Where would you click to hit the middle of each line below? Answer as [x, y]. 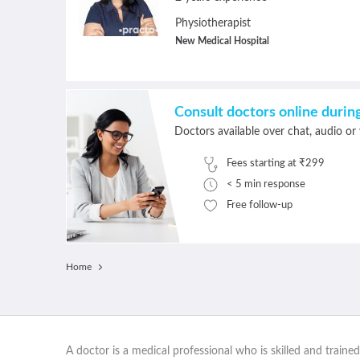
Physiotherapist [213, 23]
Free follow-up [260, 205]
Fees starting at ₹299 [276, 164]
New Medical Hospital [222, 41]
